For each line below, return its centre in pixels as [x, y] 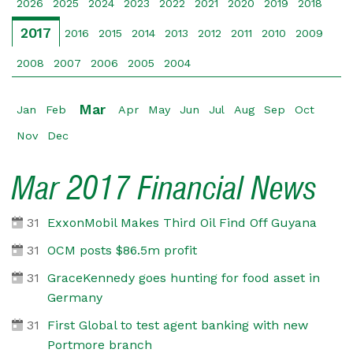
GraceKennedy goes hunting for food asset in [183, 277]
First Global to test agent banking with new [177, 325]
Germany [74, 297]
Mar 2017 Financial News [165, 187]
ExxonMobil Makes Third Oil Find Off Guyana [182, 222]
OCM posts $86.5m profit [122, 250]
